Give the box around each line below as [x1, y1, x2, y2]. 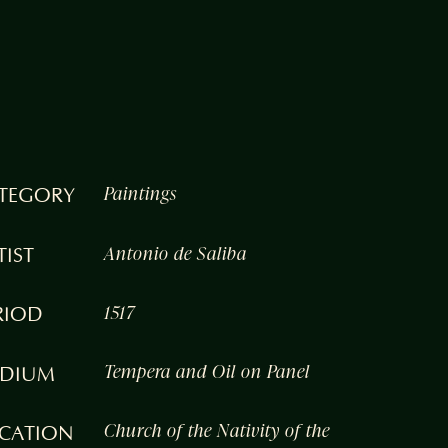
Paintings [103, 186, 177, 204]
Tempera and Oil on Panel [103, 364, 310, 382]
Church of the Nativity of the [103, 423, 330, 441]
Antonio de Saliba [103, 246, 247, 264]
